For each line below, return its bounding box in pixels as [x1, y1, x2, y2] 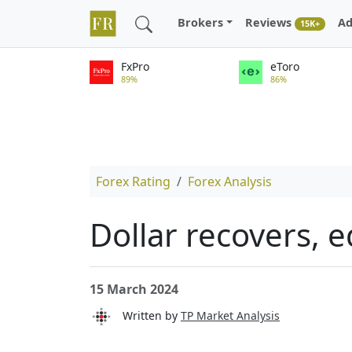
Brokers [178, 15, 223, 31]
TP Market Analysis [181, 307, 280, 323]
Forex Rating [96, 173, 170, 190]
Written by [113, 307, 181, 323]
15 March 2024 [90, 280, 178, 298]
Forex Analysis [188, 173, 272, 190]
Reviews [245, 15, 295, 31]
